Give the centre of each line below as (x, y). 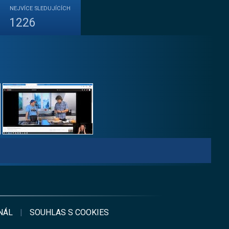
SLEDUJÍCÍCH (52, 8)
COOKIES (92, 212)
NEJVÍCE (22, 8)
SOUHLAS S (52, 212)
